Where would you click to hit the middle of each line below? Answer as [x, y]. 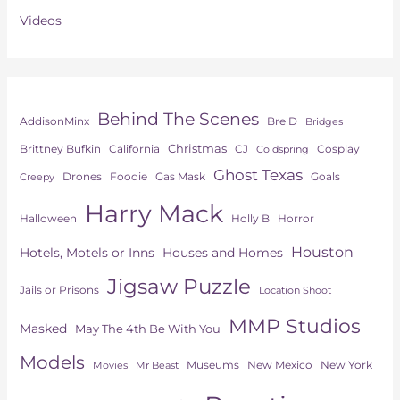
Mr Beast [157, 366]
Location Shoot [295, 291]
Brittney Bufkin [60, 149]
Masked [43, 329]
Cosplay [338, 149]
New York [346, 365]
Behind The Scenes [178, 119]
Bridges [324, 122]
